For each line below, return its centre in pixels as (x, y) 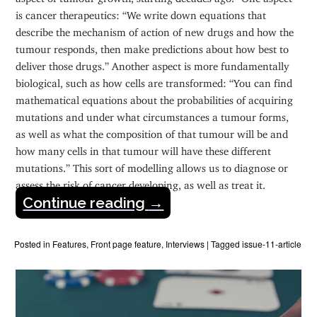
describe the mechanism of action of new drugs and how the (155, 30)
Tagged (227, 244)
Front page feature (126, 244)
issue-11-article (272, 244)
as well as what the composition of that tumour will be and (152, 132)
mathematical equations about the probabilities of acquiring (155, 98)
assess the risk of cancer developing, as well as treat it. (141, 183)
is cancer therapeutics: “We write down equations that (141, 13)
